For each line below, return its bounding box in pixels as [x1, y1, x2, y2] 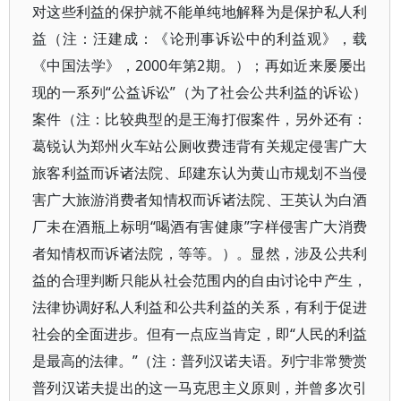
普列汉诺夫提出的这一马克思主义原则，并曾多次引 [32, 378, 368, 397]
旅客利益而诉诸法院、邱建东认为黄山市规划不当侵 [32, 163, 368, 183]
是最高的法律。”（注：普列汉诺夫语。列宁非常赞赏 [32, 351, 368, 371]
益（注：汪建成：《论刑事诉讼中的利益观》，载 [32, 29, 368, 48]
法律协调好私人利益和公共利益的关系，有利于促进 [32, 297, 368, 317]
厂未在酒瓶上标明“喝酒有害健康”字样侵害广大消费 [32, 217, 368, 236]
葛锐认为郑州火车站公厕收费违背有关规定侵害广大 [32, 136, 368, 156]
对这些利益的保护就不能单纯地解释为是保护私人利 [32, 2, 368, 21]
